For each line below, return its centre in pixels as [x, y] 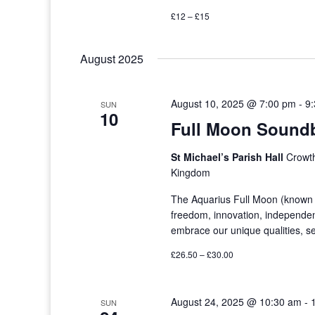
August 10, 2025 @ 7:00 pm [234, 103]
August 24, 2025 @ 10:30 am [237, 302]
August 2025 [112, 59]
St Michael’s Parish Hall [229, 157]
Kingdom [191, 172]
